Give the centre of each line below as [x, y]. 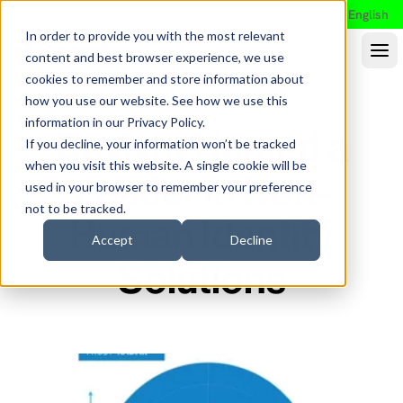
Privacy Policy [165, 122]
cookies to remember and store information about [165, 79]
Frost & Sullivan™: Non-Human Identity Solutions [201, 315]
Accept [112, 240]
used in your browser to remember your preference [169, 187]
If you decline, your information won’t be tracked [161, 143]
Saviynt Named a [201, 147]
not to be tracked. [76, 208]
